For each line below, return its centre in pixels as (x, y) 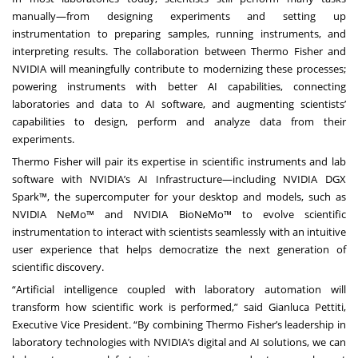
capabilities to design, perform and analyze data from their (179, 121)
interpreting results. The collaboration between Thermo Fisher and (179, 51)
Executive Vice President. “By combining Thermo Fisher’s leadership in (179, 324)
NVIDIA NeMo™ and (73, 214)
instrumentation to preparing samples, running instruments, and (179, 33)
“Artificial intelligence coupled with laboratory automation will (179, 289)
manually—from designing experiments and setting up (179, 16)
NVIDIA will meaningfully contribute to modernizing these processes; (179, 68)
